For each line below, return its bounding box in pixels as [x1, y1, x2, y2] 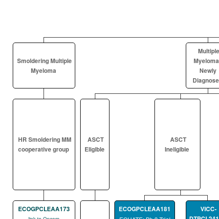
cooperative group [18, 145, 69, 153]
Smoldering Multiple [17, 56, 72, 65]
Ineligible [165, 145, 189, 153]
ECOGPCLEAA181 [119, 204, 171, 213]
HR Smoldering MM [18, 135, 71, 144]
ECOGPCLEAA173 [18, 204, 70, 213]
